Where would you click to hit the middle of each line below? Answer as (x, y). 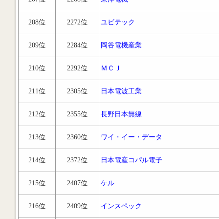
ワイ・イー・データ (131, 137)
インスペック (121, 206)
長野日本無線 (121, 114)
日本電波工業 (121, 91)
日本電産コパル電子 (131, 160)
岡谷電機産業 (121, 45)
